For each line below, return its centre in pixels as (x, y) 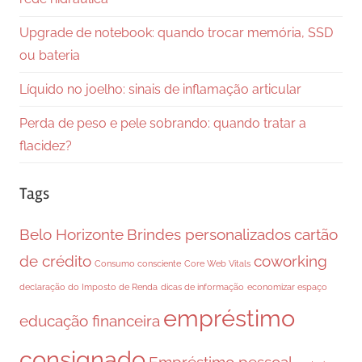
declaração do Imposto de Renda (88, 286)
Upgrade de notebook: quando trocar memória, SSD (176, 32)
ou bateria (50, 55)
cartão (316, 234)
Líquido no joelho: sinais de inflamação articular (160, 89)
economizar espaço (287, 286)
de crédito (55, 261)
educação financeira (90, 320)
